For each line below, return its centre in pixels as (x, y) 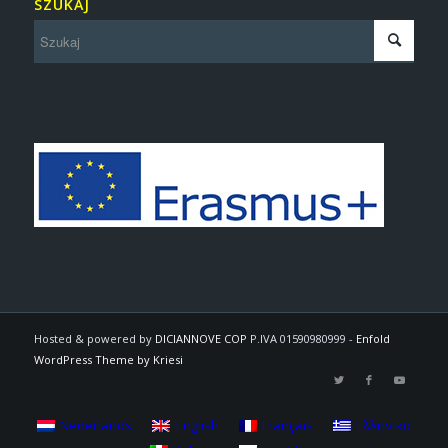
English (197, 425)
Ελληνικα (383, 425)
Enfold (372, 339)
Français (287, 425)
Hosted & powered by (94, 339)
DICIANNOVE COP (200, 339)
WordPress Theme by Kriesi (108, 360)
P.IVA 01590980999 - (301, 339)
